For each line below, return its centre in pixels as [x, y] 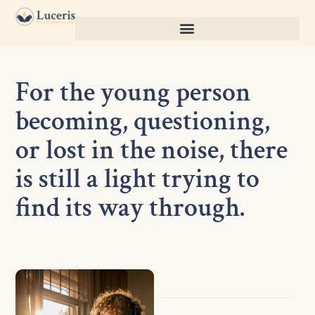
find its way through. [130, 207]
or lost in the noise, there [152, 150]
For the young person [134, 92]
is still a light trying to [138, 179]
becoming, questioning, [143, 121]
